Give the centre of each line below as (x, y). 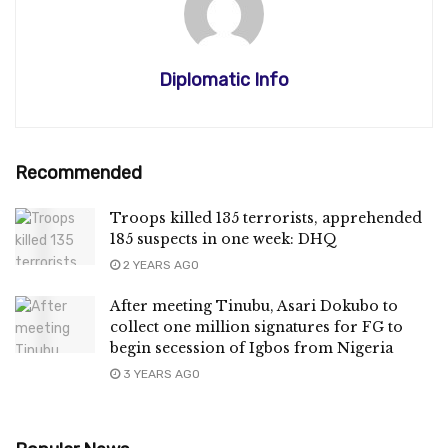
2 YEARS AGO (159, 264)
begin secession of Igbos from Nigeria (251, 347)
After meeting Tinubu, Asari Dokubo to (254, 305)
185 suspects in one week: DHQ (223, 238)
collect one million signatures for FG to (256, 326)
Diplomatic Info (224, 79)
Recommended (78, 172)
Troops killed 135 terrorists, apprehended (266, 217)
